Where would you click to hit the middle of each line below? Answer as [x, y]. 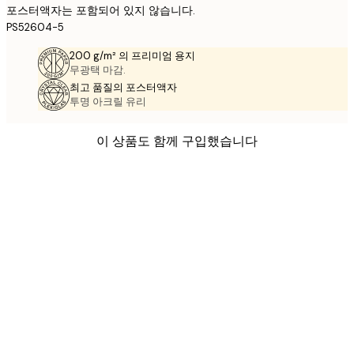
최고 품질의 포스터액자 [123, 87]
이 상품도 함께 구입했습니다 [177, 141]
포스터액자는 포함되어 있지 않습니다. [101, 10]
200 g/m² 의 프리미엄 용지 [132, 55]
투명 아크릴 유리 [108, 101]
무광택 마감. [98, 70]
